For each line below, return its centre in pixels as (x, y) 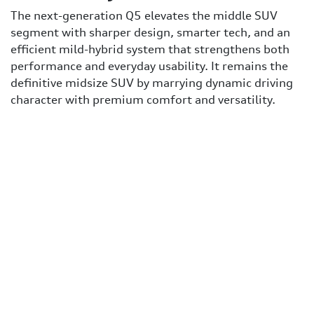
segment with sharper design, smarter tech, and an (150, 32)
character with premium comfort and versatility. (143, 99)
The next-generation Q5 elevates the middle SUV (144, 15)
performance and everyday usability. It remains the (149, 66)
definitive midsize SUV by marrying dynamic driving (152, 82)
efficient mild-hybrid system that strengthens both (150, 49)
